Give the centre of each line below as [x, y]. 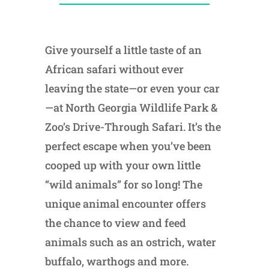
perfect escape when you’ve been [128, 146]
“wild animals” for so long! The [123, 185]
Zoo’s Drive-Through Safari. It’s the [133, 127]
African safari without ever [114, 69]
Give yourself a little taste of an [123, 50]
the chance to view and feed [115, 223]
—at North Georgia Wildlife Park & [131, 108]
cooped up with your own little [122, 165]
